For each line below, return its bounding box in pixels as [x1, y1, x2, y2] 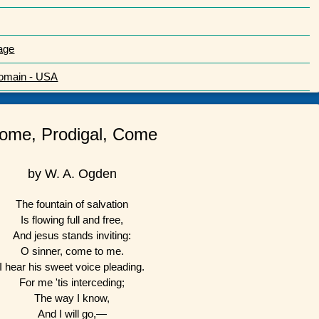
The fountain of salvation [16, 197, 129, 210]
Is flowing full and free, [21, 213, 124, 226]
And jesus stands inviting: [13, 229, 132, 241]
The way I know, [34, 291, 110, 304]
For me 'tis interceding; [19, 276, 125, 288]
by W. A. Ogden [27, 166, 117, 181]
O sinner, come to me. [20, 244, 124, 257]
